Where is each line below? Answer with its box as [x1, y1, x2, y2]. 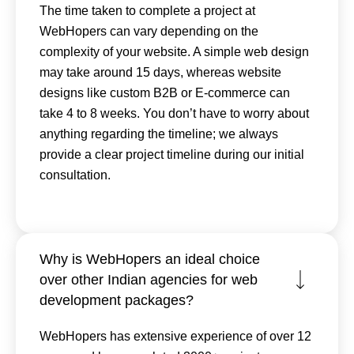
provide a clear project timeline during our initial [40, 147, 304, 161]
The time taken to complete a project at [40, 3, 255, 17]
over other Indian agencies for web [40, 271, 258, 288]
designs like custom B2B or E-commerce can [40, 85, 290, 100]
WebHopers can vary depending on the [40, 24, 258, 38]
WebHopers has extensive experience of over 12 [40, 329, 311, 343]
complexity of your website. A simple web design [40, 44, 309, 58]
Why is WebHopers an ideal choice [40, 250, 260, 267]
